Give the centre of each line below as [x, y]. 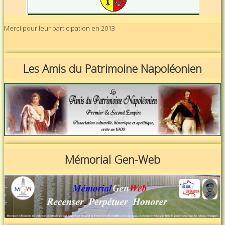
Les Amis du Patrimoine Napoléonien [113, 69]
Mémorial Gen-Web [113, 159]
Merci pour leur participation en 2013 [60, 28]
